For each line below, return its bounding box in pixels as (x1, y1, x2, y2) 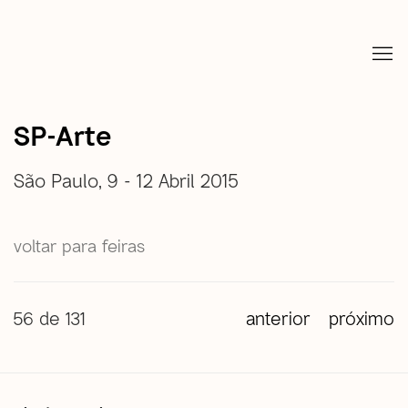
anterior (246, 306, 311, 329)
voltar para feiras (14, 234, 145, 256)
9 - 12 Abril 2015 (107, 168, 244, 191)
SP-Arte (14, 117, 111, 151)
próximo (329, 306, 394, 329)
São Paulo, (14, 168, 107, 191)
